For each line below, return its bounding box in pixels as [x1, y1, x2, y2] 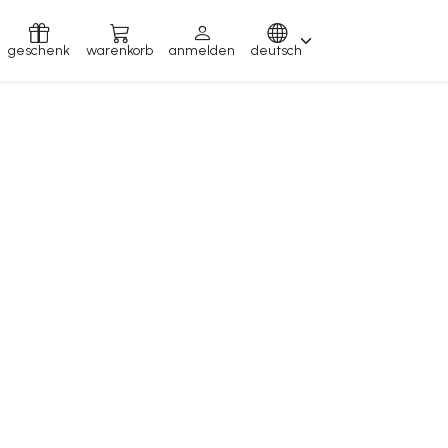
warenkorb [86, 41, 153, 59]
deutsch [251, 41, 302, 59]
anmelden [169, 41, 235, 59]
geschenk [8, 41, 70, 59]
